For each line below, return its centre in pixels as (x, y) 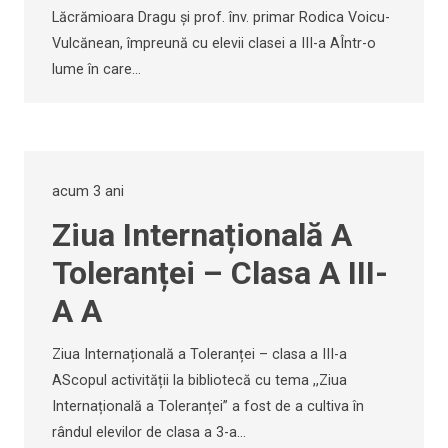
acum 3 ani (88, 192)
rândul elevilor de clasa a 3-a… (149, 432)
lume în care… (96, 70)
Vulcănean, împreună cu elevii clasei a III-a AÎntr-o (214, 44)
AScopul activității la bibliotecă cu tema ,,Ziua (199, 380)
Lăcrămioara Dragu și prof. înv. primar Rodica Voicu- (221, 18)
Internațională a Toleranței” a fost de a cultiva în (208, 406)
